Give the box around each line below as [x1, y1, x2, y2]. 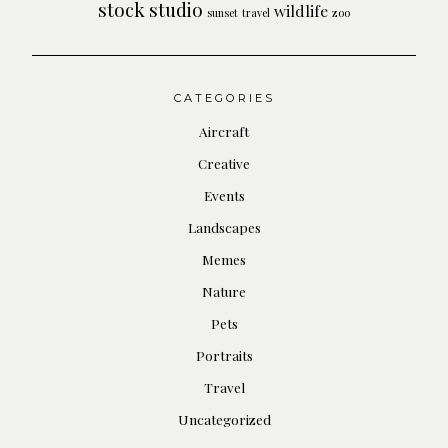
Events [203, 186, 245, 205]
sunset [207, 5, 238, 21]
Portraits [195, 346, 253, 365]
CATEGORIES [173, 91, 275, 106]
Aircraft [199, 122, 249, 141]
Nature [202, 282, 246, 301]
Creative [198, 154, 250, 173]
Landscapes [187, 218, 261, 237]
